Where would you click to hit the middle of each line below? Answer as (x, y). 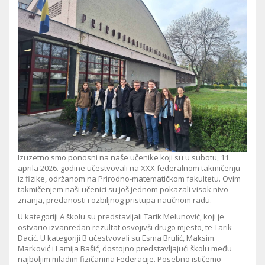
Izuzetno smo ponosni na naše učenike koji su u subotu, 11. (124, 158)
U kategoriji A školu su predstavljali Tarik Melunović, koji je (121, 217)
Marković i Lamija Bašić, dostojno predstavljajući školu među (125, 249)
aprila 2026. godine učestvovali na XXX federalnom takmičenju (129, 168)
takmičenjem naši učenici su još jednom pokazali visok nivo (123, 190)
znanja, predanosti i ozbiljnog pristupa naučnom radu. (115, 200)
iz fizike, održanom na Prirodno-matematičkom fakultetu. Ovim (129, 179)
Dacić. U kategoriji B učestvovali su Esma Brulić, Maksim (116, 238)
